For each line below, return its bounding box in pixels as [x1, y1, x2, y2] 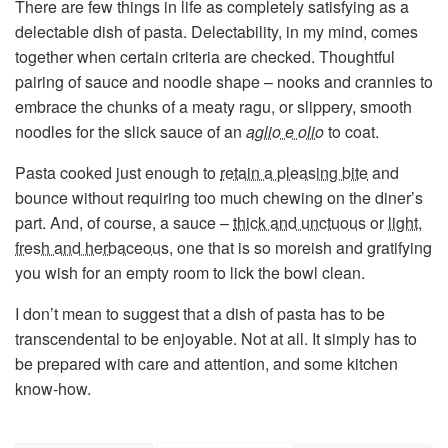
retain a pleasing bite [220, 160, 368, 184]
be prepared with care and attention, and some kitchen [15, 351, 398, 375]
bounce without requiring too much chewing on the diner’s [15, 185, 423, 209]
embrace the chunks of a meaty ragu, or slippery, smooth [15, 94, 412, 118]
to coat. [328, 119, 379, 143]
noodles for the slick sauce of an [15, 119, 246, 143]
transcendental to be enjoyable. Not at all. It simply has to [15, 326, 417, 350]
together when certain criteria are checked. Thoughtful [15, 44, 395, 68]
